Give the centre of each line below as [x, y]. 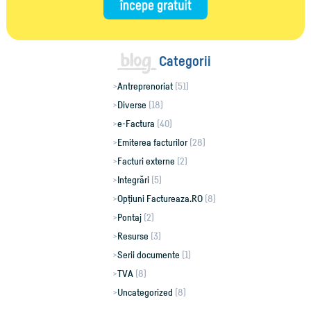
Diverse [132, 105]
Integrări [134, 180]
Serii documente [149, 255]
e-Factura [136, 124]
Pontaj [130, 217]
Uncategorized [145, 292]
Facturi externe [146, 161]
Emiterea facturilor [153, 142]
